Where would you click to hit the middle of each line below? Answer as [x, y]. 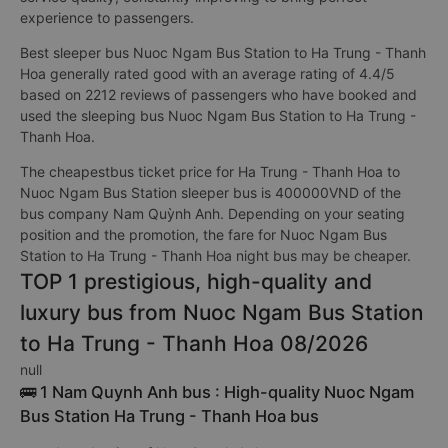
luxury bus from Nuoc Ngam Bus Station [222, 312]
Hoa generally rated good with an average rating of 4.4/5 [207, 73]
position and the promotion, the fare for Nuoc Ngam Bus [203, 234]
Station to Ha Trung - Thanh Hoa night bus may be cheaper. [215, 255]
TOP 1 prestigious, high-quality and [196, 281]
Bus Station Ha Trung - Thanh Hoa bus [169, 416]
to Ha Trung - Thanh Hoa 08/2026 [194, 343]
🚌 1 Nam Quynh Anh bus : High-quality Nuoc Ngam [217, 392]
